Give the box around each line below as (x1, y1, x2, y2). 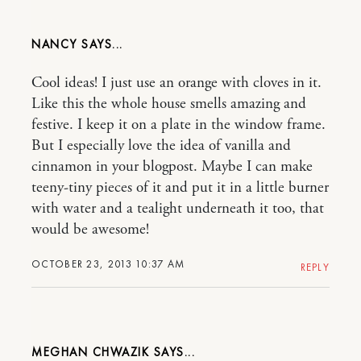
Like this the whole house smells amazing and (31, 93, 306, 114)
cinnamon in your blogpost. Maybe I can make (31, 156, 313, 176)
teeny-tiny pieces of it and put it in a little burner (31, 177, 329, 197)
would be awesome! (31, 219, 149, 239)
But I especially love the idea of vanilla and (31, 135, 291, 156)
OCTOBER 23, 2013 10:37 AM (31, 256, 185, 271)
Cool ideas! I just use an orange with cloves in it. (31, 73, 322, 93)
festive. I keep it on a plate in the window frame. (31, 114, 326, 135)
